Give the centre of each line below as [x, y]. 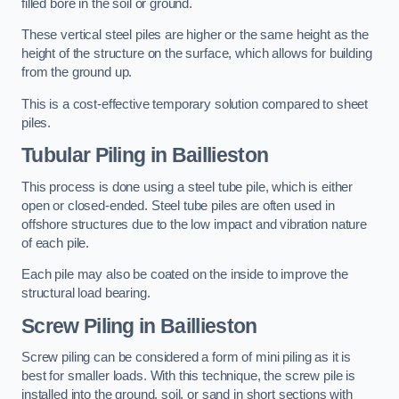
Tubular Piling [84, 155]
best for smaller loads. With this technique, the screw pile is [188, 376]
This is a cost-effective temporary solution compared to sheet [195, 104]
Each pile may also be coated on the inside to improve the [185, 275]
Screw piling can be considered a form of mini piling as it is [187, 358]
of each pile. [56, 243]
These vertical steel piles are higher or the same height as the [195, 35]
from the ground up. [77, 73]
